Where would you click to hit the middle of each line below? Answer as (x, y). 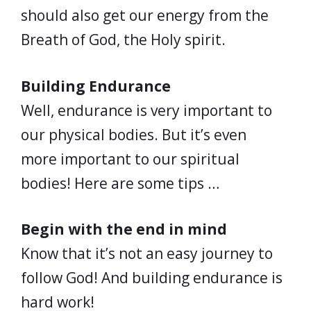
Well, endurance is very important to (146, 110)
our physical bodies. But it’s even (134, 134)
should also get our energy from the (145, 15)
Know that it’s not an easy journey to (147, 253)
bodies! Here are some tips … (120, 183)
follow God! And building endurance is (152, 278)
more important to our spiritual (130, 159)
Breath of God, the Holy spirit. (123, 40)
